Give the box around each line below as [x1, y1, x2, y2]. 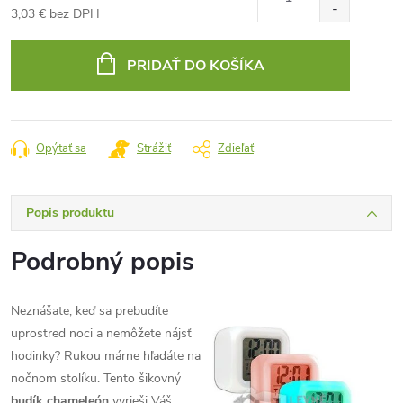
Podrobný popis [11, 245, 194, 279]
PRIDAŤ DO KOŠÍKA [126, 56, 264, 76]
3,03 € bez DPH [11, 5, 100, 22]
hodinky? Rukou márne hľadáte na [11, 347, 201, 364]
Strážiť [137, 140, 171, 157]
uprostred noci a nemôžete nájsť [11, 325, 192, 342]
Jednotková [10, 24, 73, 41]
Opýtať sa [36, 140, 86, 157]
